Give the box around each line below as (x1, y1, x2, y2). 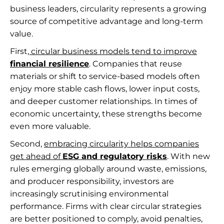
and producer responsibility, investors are (10, 176, 174, 186)
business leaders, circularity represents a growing (10, 4, 206, 13)
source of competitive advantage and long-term (10, 16, 203, 26)
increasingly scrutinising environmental (10, 189, 168, 198)
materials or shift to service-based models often (10, 71, 200, 81)
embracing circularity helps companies (44, 139, 199, 148)
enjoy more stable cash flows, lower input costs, (10, 84, 199, 93)
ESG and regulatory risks (62, 151, 167, 161)
